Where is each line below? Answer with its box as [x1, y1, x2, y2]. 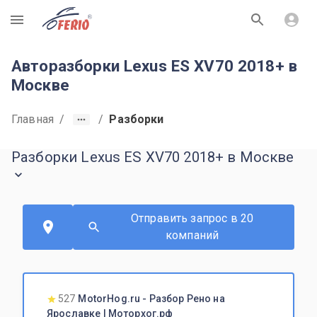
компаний [165, 229, 219, 242]
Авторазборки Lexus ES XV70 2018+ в [11, 57, 298, 75]
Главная [11, 113, 54, 126]
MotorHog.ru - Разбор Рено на [78, 293, 225, 304]
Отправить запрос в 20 [130, 212, 254, 225]
